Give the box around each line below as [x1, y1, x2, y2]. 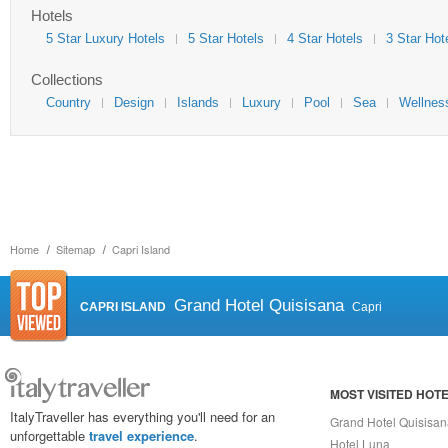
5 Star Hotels [188, 31, 264, 46]
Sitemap [56, 241, 95, 257]
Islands [177, 95, 219, 110]
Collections [31, 71, 103, 88]
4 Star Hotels [287, 31, 363, 46]
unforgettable [10, 426, 89, 445]
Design [114, 95, 154, 110]
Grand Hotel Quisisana [174, 296, 344, 315]
